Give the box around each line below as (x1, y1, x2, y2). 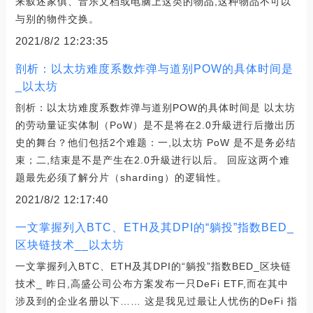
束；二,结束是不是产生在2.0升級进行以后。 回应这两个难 (15, 154, 290, 166)
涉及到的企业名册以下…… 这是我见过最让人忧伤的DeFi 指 (15, 295, 298, 307)
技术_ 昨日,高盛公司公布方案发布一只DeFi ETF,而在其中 (15, 277, 289, 289)
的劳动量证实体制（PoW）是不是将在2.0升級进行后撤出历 (15, 119, 296, 131)
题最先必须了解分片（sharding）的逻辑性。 (15, 171, 227, 183)
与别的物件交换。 (15, 13, 99, 24)
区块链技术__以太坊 (15, 238, 124, 251)
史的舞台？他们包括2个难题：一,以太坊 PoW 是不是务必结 (15, 136, 296, 148)
